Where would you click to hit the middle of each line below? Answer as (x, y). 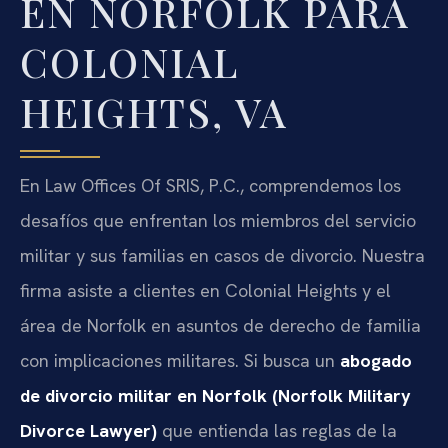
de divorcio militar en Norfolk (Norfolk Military (215, 395)
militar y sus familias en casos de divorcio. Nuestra (222, 255)
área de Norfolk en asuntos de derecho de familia (220, 325)
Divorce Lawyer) (88, 430)
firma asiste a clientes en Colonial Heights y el (205, 290)
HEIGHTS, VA (154, 111)
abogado (376, 360)
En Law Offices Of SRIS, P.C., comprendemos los (210, 185)
